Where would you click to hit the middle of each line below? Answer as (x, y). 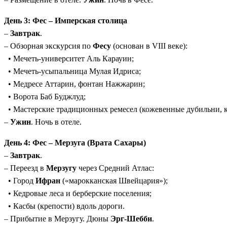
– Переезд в (25, 168)
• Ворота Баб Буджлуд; (45, 97)
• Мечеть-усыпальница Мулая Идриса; (72, 71)
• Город (20, 181)
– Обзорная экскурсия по (48, 46)
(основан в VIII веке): (149, 46)
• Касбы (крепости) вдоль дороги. (64, 206)
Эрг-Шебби (131, 219)
